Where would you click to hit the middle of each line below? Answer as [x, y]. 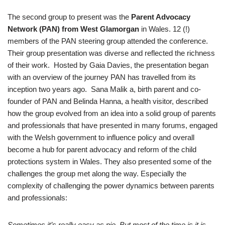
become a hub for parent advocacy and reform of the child [102, 149]
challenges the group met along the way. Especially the [97, 174]
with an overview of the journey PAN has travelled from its [102, 77]
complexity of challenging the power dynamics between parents [111, 186]
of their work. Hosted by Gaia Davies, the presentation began [108, 65]
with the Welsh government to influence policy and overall [101, 137]
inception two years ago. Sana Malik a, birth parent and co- [104, 89]
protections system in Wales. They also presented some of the [109, 161]
